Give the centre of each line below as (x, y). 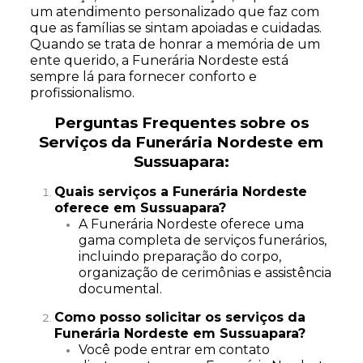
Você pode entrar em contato (174, 350)
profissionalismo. (82, 93)
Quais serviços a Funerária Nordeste (180, 192)
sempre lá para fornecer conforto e (143, 77)
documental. (120, 289)
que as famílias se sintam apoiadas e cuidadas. (175, 28)
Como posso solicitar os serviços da (179, 317)
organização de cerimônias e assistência (205, 273)
